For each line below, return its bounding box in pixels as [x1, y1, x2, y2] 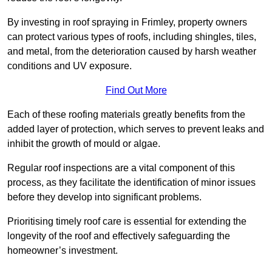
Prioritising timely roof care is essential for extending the [7, 216, 246, 227]
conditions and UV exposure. [7, 61, 132, 72]
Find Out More [105, 85, 167, 96]
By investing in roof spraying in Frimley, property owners [7, 17, 247, 28]
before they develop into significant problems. [7, 192, 202, 203]
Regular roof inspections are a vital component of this [7, 163, 235, 174]
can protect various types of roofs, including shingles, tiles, [7, 32, 256, 42]
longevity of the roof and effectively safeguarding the [7, 231, 230, 242]
